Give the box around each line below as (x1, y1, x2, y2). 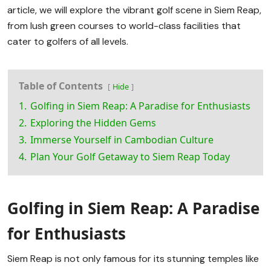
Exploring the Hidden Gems (30, 116, 156, 130)
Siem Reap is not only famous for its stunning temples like (7, 252, 259, 266)
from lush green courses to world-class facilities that (7, 19, 241, 33)
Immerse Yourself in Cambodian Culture (30, 133, 214, 147)
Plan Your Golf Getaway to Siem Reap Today (30, 150, 230, 164)
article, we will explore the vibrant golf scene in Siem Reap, (7, 4, 261, 17)
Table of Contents (19, 79, 103, 93)
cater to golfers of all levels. (7, 35, 128, 48)
